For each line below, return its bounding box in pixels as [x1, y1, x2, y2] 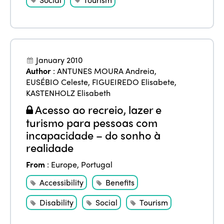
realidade [26, 139, 74, 156]
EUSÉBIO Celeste [26, 75, 88, 87]
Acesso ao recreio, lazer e [33, 101, 162, 117]
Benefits [105, 176, 135, 188]
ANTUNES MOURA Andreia [57, 64, 155, 76]
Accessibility [39, 176, 84, 188]
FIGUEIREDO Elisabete [92, 75, 175, 87]
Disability [39, 196, 74, 208]
